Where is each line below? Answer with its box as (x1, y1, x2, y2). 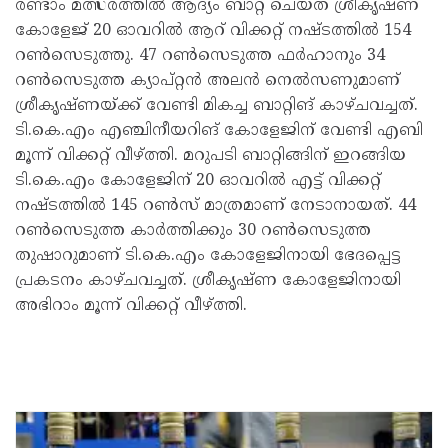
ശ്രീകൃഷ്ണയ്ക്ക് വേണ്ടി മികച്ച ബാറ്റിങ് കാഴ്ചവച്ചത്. (15, 95, 418, 116)
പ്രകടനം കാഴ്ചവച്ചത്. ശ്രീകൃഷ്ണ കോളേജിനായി (15, 270, 401, 291)
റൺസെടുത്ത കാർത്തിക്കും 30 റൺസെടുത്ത (15, 220, 371, 241)
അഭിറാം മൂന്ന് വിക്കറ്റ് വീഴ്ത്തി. (15, 295, 247, 316)
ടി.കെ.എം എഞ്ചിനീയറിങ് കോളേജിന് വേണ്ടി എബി (15, 120, 423, 141)
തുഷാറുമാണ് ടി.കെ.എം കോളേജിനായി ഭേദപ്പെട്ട (15, 245, 401, 266)
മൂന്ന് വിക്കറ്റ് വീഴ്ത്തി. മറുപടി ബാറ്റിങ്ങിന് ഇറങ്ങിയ (15, 145, 406, 166)
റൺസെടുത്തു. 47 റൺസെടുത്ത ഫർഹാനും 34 (15, 45, 385, 66)
